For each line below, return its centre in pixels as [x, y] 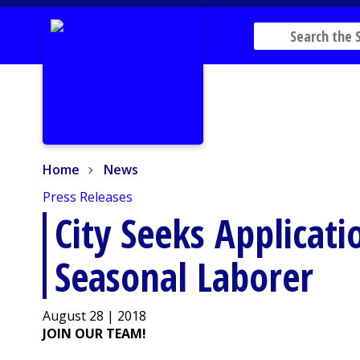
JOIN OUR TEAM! [95, 334]
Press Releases [88, 197]
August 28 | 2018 [95, 316]
